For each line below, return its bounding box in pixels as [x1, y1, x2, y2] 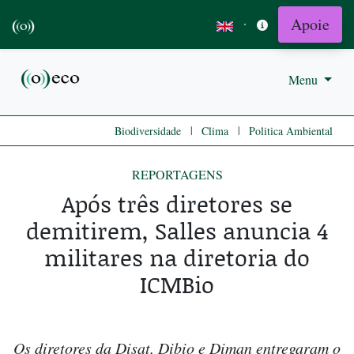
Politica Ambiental [249, 123, 333, 139]
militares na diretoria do [44, 241, 310, 274]
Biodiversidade [115, 123, 181, 139]
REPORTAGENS [131, 166, 223, 183]
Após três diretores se [62, 187, 292, 220]
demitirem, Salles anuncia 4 [25, 214, 329, 247]
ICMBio [140, 268, 214, 301]
